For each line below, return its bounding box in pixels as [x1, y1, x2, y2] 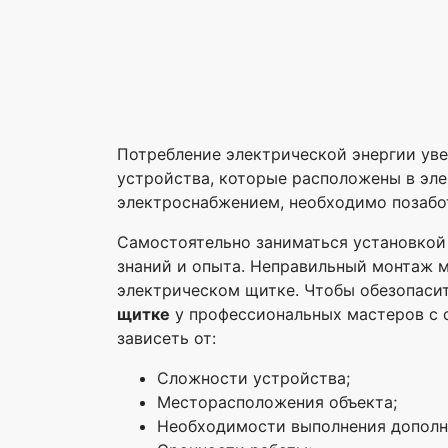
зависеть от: [117, 327, 216, 348]
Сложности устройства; [157, 367, 350, 388]
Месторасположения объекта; [157, 391, 397, 412]
